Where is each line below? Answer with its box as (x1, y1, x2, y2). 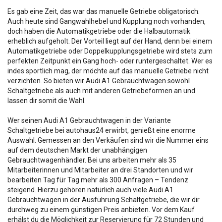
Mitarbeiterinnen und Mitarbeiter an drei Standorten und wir (7, 166, 193, 174)
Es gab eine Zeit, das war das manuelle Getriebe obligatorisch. (7, 7, 200, 15)
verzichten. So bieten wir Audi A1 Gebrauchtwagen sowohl (7, 76, 190, 85)
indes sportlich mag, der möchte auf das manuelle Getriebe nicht (7, 66, 209, 75)
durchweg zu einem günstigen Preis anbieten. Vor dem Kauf (7, 205, 195, 214)
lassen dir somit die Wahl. (7, 96, 86, 105)
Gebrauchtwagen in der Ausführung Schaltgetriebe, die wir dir (7, 195, 200, 204)
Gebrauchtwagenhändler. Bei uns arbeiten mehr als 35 (7, 156, 176, 164)
